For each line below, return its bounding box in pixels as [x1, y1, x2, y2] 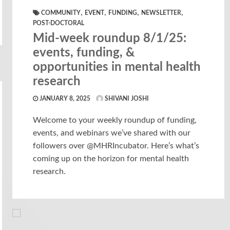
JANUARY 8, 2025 [38, 95, 91, 102]
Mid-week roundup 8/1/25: [33, 32, 187, 45]
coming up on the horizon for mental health [33, 155, 189, 163]
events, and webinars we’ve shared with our [33, 129, 191, 137]
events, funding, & [33, 47, 135, 59]
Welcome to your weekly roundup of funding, [33, 116, 197, 124]
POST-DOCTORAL [33, 20, 85, 26]
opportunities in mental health [33, 61, 201, 73]
